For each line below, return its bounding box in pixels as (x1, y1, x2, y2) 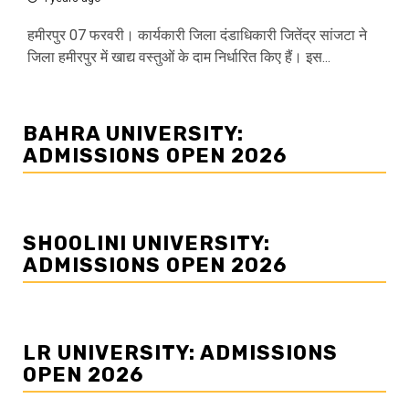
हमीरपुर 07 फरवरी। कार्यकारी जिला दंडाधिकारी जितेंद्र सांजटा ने (27, 26, 367, 45)
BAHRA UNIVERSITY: (23, 121, 244, 147)
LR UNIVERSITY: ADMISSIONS (23, 341, 338, 366)
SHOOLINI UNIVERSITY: (23, 231, 270, 257)
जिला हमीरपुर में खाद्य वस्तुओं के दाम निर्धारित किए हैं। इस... (27, 48, 330, 67)
